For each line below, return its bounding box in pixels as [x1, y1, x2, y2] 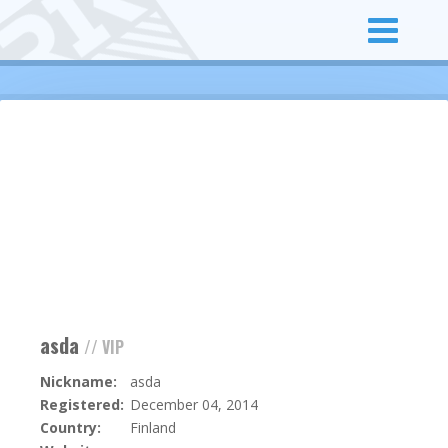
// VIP [84, 335, 124, 359]
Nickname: [40, 372, 117, 391]
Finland [130, 418, 176, 437]
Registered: [40, 395, 124, 414]
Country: [40, 418, 101, 437]
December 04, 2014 [130, 395, 258, 414]
